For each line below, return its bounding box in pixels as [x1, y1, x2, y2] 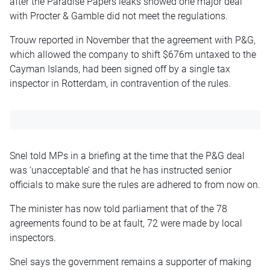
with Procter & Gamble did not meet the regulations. [10, 10, 228, 22]
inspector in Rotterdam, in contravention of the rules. [10, 78, 231, 90]
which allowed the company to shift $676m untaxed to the [10, 49, 256, 61]
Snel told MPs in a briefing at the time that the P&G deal [10, 150, 245, 162]
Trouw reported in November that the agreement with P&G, [10, 34, 256, 46]
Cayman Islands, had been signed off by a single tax [10, 63, 230, 75]
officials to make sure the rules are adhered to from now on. [10, 179, 260, 191]
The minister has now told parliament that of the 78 [10, 203, 227, 215]
